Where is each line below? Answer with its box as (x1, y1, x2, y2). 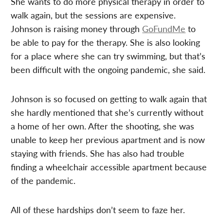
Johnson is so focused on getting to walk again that (11, 92, 207, 105)
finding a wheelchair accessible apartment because (11, 160, 207, 173)
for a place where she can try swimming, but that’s (11, 49, 206, 62)
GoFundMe (142, 22, 186, 35)
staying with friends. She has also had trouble (11, 146, 185, 159)
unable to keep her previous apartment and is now (11, 133, 205, 145)
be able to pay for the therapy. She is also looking (11, 36, 200, 48)
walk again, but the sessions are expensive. (11, 8, 176, 21)
